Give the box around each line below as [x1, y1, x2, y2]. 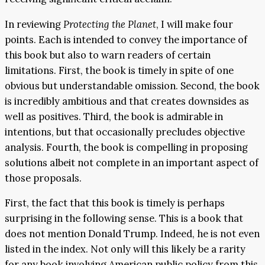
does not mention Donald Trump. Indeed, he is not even [5, 227, 260, 241]
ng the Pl [98, 17, 137, 31]
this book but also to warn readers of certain [5, 48, 211, 62]
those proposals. [5, 171, 82, 185]
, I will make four [156, 17, 233, 31]
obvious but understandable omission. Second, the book [5, 79, 260, 92]
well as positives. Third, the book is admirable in [5, 109, 223, 123]
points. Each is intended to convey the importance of [5, 33, 247, 46]
